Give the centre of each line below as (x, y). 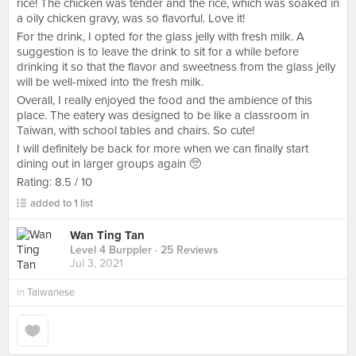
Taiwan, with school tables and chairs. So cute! (135, 130)
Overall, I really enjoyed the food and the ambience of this (164, 100)
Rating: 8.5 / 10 (54, 182)
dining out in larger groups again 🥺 (109, 164)
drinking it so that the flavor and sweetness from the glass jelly (176, 67)
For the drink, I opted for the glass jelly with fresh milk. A (161, 37)
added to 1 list (62, 203)
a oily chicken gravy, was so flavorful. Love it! (131, 18)
